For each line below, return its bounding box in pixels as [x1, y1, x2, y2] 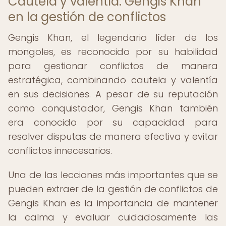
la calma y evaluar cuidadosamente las [8, 211, 218, 223]
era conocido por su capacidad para [8, 116, 218, 129]
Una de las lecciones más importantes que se [8, 168, 218, 181]
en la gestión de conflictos [8, 9, 166, 25]
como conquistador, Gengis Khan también [8, 102, 218, 115]
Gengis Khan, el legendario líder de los [8, 31, 218, 44]
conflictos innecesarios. [8, 144, 112, 157]
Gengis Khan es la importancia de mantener [8, 197, 218, 209]
